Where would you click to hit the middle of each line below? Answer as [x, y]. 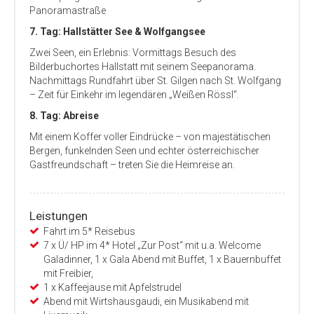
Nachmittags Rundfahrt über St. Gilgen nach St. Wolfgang [155, 81]
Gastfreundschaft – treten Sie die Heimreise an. [132, 165]
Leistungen [59, 216]
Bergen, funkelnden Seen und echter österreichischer [144, 151]
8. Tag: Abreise [64, 116]
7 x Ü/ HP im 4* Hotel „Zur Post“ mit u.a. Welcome [152, 245]
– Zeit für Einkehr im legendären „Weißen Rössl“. [134, 95]
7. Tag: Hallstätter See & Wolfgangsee [117, 32]
